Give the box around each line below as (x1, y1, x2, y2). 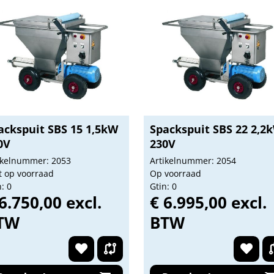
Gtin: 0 (149, 180, 177, 192)
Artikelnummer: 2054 (149, 155, 236, 166)
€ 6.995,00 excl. (149, 191, 267, 213)
